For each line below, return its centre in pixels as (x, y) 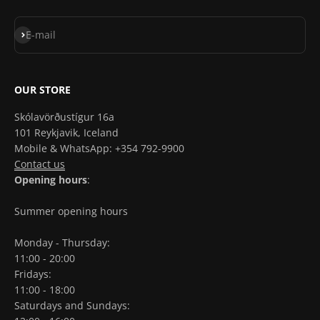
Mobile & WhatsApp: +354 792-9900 (99, 149)
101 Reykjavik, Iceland (66, 133)
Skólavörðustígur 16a (64, 117)
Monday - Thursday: (62, 243)
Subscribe (37, 34)
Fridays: (33, 274)
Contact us (40, 164)
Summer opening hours (71, 211)
